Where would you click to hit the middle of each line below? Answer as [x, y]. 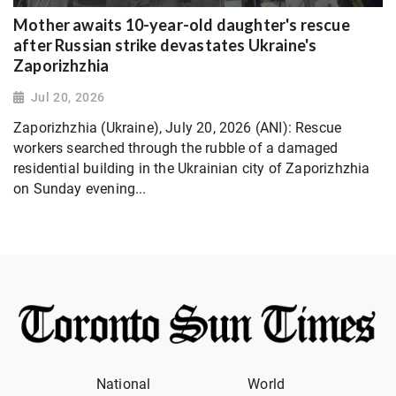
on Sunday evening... [80, 188]
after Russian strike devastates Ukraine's [165, 46]
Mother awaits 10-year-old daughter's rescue [182, 25]
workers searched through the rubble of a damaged [176, 148]
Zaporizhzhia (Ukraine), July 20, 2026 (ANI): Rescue [178, 127]
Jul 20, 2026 [68, 98]
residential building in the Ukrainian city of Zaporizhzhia [192, 168]
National [123, 384]
